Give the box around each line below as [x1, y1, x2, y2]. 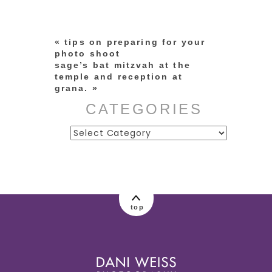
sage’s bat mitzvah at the [54, 59, 191, 70]
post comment [62, 149, 121, 157]
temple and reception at [54, 71, 183, 81]
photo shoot [54, 48, 121, 58]
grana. [54, 83, 89, 93]
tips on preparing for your [64, 36, 206, 47]
